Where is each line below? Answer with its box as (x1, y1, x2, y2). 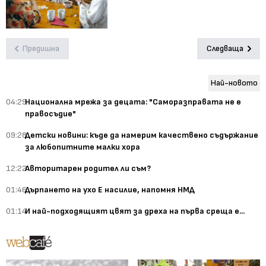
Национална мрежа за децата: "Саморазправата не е (25, 97, 241, 107)
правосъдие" (25, 109, 76, 119)
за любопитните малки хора (25, 142, 140, 153)
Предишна (23, 43, 59, 54)
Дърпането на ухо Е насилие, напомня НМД (25, 185, 195, 195)
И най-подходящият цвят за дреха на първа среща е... (25, 206, 245, 217)
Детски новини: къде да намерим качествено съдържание (25, 130, 258, 141)
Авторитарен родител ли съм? (25, 163, 151, 174)
